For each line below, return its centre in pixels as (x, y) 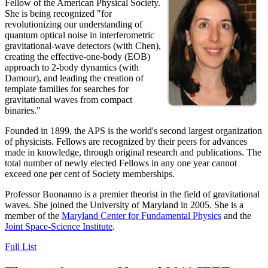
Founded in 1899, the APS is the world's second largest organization (133, 131)
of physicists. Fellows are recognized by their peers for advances (126, 142)
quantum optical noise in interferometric (80, 35)
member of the (33, 216)
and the (236, 216)
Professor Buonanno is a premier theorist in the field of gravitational (132, 194)
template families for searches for (67, 89)
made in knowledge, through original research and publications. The (133, 153)
